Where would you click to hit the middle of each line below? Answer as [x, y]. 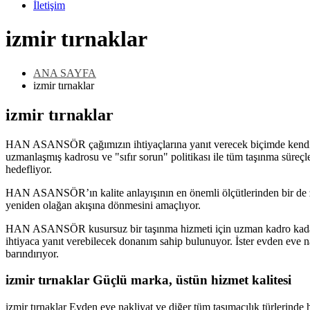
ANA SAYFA [65, 73]
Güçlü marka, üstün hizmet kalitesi [192, 280]
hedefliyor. [29, 169]
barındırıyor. [32, 253]
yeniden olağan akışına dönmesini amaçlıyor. [103, 205]
